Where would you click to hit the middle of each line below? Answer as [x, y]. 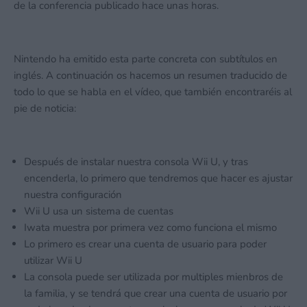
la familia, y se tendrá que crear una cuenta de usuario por [156, 294]
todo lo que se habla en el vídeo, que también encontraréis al [153, 92]
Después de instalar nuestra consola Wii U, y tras [136, 162]
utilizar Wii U [53, 261]
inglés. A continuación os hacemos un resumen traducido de [150, 76]
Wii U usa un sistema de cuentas [99, 211]
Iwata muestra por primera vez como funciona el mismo [150, 228]
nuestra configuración [73, 195]
